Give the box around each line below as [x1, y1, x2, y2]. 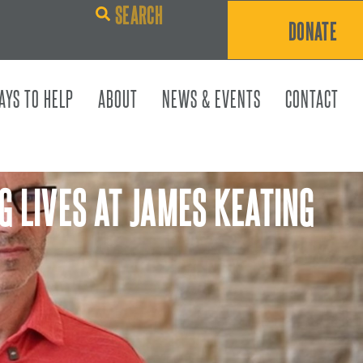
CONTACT [284, 83, 339, 111]
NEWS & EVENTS [161, 83, 261, 111]
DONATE [288, 16, 338, 44]
